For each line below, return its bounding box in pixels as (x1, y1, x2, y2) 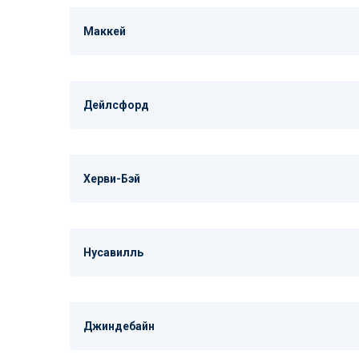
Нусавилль (83, 246, 143, 259)
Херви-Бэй (83, 172, 140, 185)
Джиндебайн (83, 320, 155, 333)
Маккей (83, 25, 126, 38)
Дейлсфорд (83, 99, 149, 111)
